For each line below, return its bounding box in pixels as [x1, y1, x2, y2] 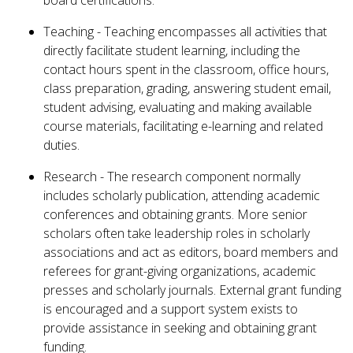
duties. [43, 136, 80, 154]
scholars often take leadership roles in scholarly [43, 225, 310, 243]
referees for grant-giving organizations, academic [43, 262, 316, 281]
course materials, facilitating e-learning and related [43, 117, 323, 136]
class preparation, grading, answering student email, [43, 80, 331, 98]
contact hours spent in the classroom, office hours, [43, 61, 329, 79]
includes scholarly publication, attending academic [43, 187, 320, 205]
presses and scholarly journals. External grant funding [43, 281, 341, 299]
